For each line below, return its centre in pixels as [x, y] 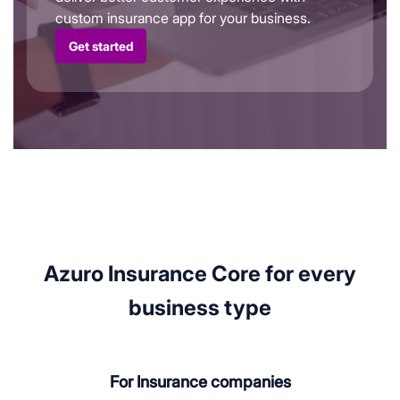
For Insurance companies [200, 382]
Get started [101, 46]
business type [200, 308]
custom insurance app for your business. [183, 18]
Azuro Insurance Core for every [200, 274]
